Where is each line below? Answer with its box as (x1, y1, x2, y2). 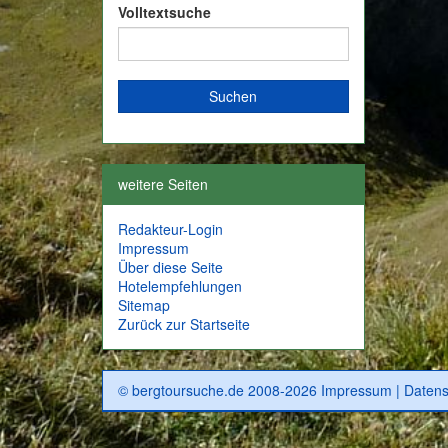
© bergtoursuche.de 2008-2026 (118, 380, 321, 401)
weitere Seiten (118, 174, 208, 195)
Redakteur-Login (118, 219, 223, 240)
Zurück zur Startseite (118, 314, 250, 335)
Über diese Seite (118, 257, 223, 278)
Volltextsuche (118, 2, 211, 23)
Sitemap (118, 295, 170, 316)
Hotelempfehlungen (118, 276, 242, 297)
